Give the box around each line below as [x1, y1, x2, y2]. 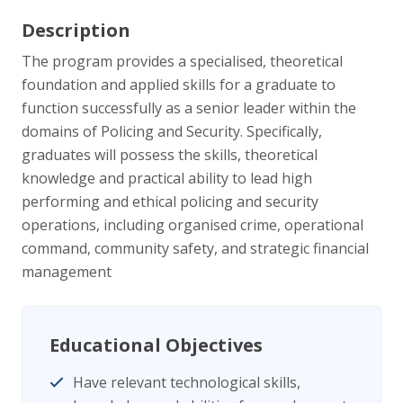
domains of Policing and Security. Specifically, [22, 121, 322, 142]
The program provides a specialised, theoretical [22, 51, 343, 72]
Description [22, 18, 130, 43]
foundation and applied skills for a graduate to [22, 75, 336, 95]
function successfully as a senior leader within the [22, 98, 356, 119]
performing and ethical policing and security [22, 192, 318, 212]
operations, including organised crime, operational [22, 215, 363, 236]
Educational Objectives [49, 333, 263, 358]
